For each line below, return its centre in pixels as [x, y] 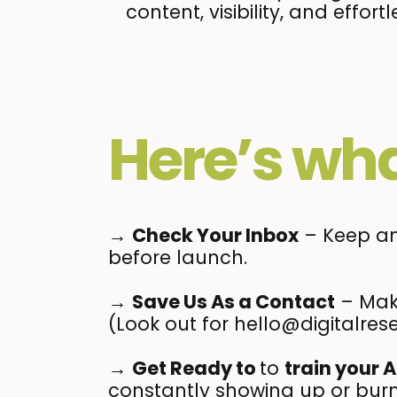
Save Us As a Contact [234, 302]
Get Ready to [196, 369]
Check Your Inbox [215, 236]
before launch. [178, 258]
